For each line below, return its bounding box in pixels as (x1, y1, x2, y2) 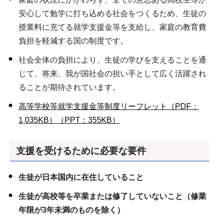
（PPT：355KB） (57, 115, 120, 124)
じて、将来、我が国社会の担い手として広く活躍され (19, 69, 206, 78)
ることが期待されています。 (19, 83, 120, 91)
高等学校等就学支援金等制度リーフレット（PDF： (19, 102, 199, 110)
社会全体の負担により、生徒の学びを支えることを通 (19, 55, 206, 64)
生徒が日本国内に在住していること (19, 173, 144, 182)
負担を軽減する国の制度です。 (19, 36, 128, 45)
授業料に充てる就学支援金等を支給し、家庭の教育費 (19, 22, 206, 31)
